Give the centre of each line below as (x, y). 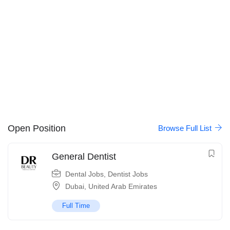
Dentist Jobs (128, 174)
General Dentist (84, 157)
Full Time (76, 206)
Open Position (37, 128)
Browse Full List (186, 128)
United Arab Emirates (123, 187)
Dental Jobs (84, 174)
